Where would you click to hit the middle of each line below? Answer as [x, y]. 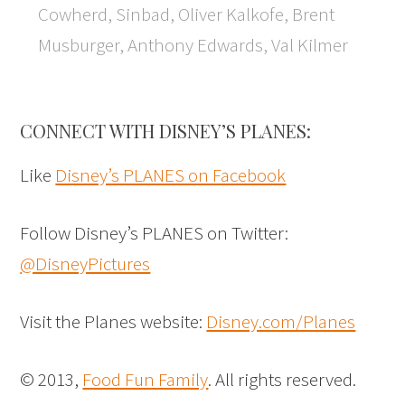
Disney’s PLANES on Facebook [171, 175]
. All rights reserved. [283, 380]
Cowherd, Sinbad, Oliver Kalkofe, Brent [187, 14]
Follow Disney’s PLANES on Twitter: [155, 233]
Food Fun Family [146, 380]
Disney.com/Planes [281, 322]
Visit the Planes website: [113, 322]
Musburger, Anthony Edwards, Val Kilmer [193, 45]
